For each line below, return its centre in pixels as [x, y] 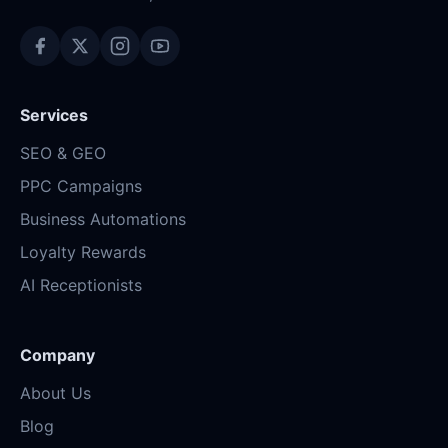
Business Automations [103, 219]
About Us [55, 393]
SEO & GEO [63, 153]
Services [54, 115]
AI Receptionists [81, 285]
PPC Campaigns [81, 186]
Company [57, 355]
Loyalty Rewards [83, 252]
